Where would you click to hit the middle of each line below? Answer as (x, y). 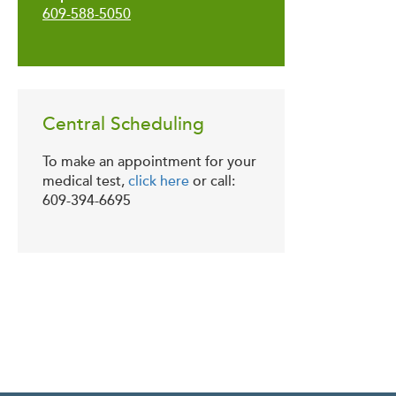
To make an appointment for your (149, 161)
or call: (212, 181)
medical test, (85, 181)
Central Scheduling (123, 124)
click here (159, 181)
